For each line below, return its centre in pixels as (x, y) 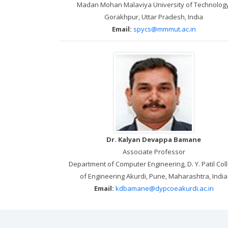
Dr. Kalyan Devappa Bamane (154, 139)
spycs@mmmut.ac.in (164, 29)
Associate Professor (154, 151)
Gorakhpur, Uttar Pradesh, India (154, 17)
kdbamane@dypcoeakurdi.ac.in (164, 188)
